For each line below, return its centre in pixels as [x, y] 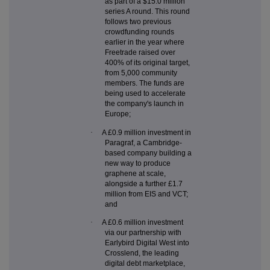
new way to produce [138, 163]
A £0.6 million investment [143, 222]
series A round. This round [147, 12]
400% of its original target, [147, 63]
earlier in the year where [145, 42]
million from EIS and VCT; [146, 194]
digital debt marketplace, [145, 263]
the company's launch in [144, 104]
